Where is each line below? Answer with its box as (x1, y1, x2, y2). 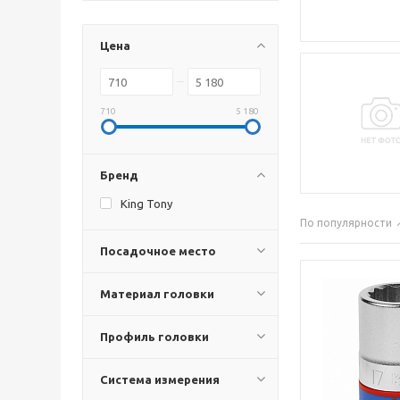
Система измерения (100, 373, 220, 386)
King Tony (121, 197, 172, 210)
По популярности (300, 217, 392, 229)
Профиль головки (100, 330, 209, 343)
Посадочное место (100, 245, 216, 257)
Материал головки (100, 287, 214, 300)
